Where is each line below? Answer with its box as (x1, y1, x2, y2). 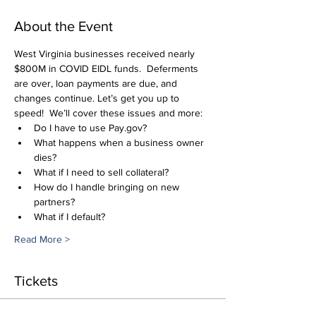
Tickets (14, 273, 58, 288)
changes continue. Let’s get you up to (14, 92, 182, 104)
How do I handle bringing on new (34, 181, 182, 193)
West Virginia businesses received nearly (14, 48, 197, 59)
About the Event (14, 18, 113, 34)
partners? (34, 196, 75, 207)
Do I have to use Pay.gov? (34, 122, 147, 133)
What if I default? (34, 211, 105, 222)
